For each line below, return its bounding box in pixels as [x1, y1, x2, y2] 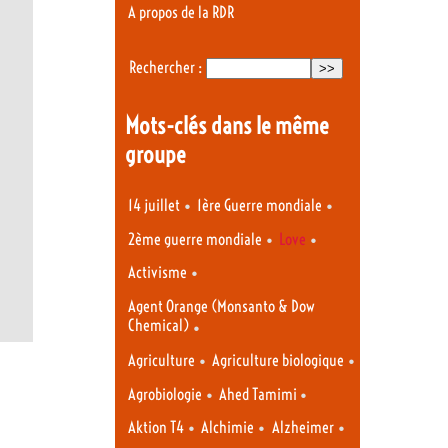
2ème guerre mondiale [128, 229, 262, 249]
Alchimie [201, 418, 255, 438]
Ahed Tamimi [219, 384, 301, 404]
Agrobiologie [128, 384, 202, 404]
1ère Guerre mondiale [197, 196, 323, 216]
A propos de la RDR [128, 2, 234, 22]
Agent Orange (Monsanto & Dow [128, 296, 315, 316]
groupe [124, 139, 186, 169]
